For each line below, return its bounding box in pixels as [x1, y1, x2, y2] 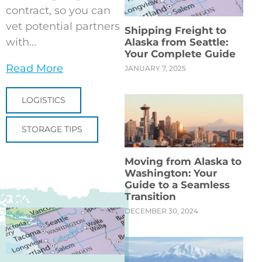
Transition [125, 190, 176, 202]
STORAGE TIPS [22, 123, 82, 135]
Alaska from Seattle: [125, 36, 228, 48]
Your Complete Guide [125, 47, 236, 60]
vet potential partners [6, 19, 120, 33]
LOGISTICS [22, 94, 65, 105]
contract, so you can [6, 4, 111, 17]
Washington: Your [125, 167, 217, 179]
